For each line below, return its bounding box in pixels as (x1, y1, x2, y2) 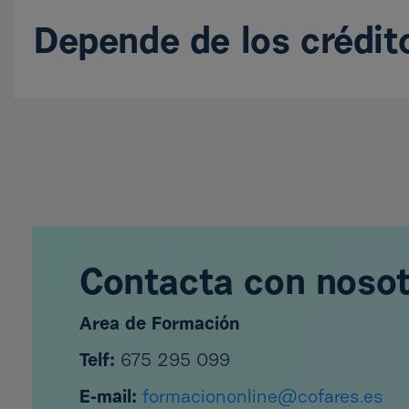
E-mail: (79, 388, 137, 407)
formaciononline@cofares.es (142, 388, 383, 407)
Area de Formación (79, 315, 240, 334)
